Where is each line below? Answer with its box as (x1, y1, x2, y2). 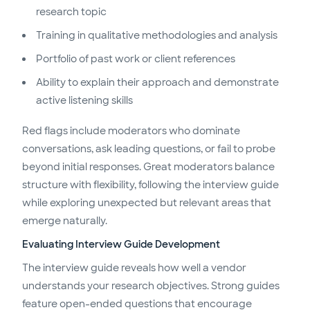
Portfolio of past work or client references (36, 52, 235, 65)
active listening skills (36, 93, 133, 107)
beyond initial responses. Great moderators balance (22, 160, 275, 173)
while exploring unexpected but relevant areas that (22, 196, 271, 209)
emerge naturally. (22, 214, 107, 227)
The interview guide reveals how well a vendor (22, 261, 246, 274)
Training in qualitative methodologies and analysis (36, 28, 277, 42)
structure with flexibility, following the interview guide (22, 178, 279, 191)
